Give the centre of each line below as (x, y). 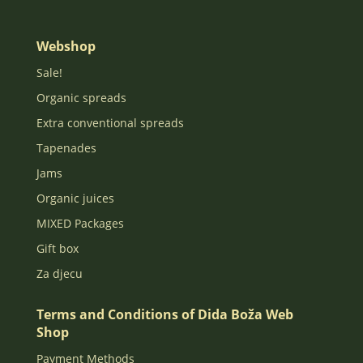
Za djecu (59, 274)
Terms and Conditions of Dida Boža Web (164, 315)
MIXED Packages (80, 224)
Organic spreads (81, 98)
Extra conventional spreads (110, 123)
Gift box (57, 249)
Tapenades (66, 148)
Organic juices (75, 199)
